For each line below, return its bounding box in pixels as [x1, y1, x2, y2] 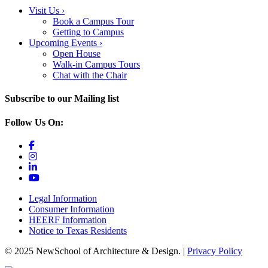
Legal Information [29, 193, 97, 203]
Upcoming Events [29, 38, 99, 48]
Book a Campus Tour [53, 16, 134, 27]
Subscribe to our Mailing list [5, 93, 119, 104]
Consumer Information [29, 203, 114, 214]
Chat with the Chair [53, 70, 127, 81]
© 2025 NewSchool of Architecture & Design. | [5, 245, 187, 256]
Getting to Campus [53, 27, 124, 38]
